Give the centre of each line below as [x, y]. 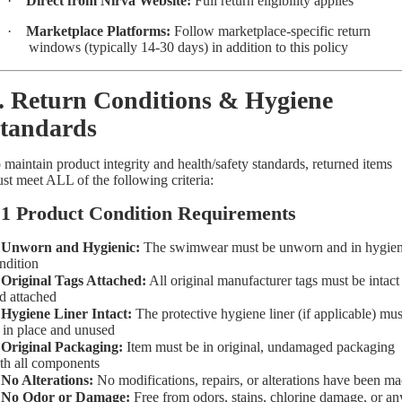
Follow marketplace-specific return [271, 31]
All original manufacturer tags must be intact [273, 280]
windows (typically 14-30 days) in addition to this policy [188, 47]
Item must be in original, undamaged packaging [259, 346]
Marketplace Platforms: [98, 31]
